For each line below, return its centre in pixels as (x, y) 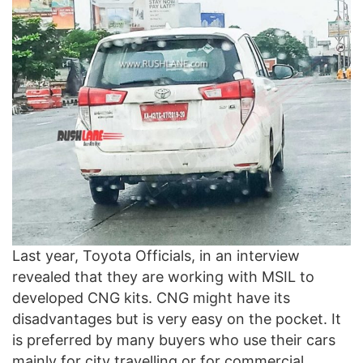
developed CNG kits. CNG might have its (151, 297)
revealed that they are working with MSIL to (163, 276)
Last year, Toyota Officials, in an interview (156, 255)
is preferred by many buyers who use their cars (174, 340)
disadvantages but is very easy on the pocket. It (177, 318)
